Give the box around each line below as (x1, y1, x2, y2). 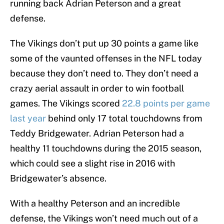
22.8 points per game (122, 98, 210, 109)
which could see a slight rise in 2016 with (10, 158, 175, 169)
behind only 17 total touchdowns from (46, 113, 202, 124)
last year (10, 113, 46, 124)
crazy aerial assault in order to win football (10, 83, 184, 94)
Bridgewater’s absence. (10, 173, 106, 184)
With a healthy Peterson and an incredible (10, 198, 180, 209)
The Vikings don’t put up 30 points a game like (10, 38, 198, 49)
